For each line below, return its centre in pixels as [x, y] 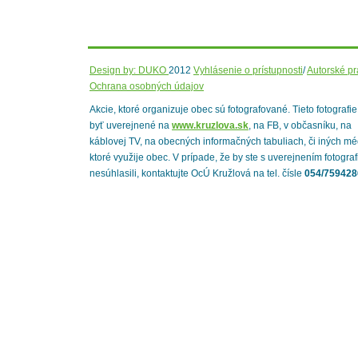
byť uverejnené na [131, 125]
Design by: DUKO [129, 70]
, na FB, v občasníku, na [300, 125]
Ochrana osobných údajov [147, 86]
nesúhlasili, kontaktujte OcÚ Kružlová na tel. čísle [197, 173]
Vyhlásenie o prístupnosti [248, 70]
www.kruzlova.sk [210, 125]
